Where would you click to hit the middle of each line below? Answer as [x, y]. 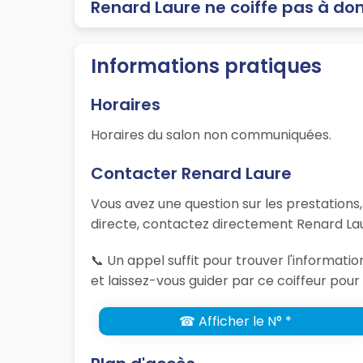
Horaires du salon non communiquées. [211, 135]
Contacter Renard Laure [191, 174]
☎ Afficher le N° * [235, 322]
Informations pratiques [206, 66]
